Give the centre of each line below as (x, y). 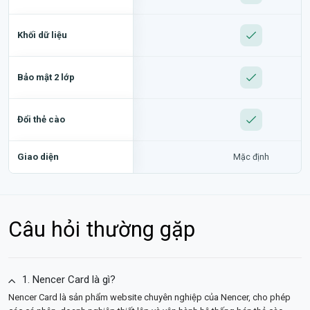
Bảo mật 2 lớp (46, 77)
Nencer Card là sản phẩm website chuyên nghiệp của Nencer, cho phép (149, 297)
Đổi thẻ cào (41, 119)
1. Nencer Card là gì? (69, 279)
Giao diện (38, 156)
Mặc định (251, 156)
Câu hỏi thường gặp (102, 229)
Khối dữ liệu (42, 35)
